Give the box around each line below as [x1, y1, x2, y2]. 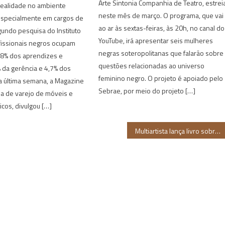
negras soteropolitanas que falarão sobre [98, 48, 224, 58]
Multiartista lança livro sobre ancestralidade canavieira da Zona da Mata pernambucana [215, 126, 221, 136]
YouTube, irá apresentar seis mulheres [98, 35, 213, 46]
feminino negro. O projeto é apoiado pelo [98, 73, 223, 83]
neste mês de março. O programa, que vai [98, 10, 224, 21]
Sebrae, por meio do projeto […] [98, 85, 196, 96]
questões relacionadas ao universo [98, 60, 205, 71]
